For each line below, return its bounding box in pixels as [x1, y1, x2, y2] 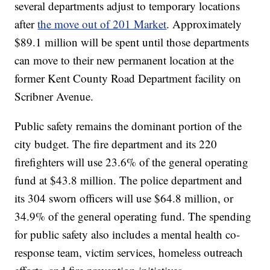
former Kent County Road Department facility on [14, 71, 242, 86]
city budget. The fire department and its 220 [14, 136, 218, 152]
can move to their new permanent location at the [14, 52, 234, 68]
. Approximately [166, 16, 242, 32]
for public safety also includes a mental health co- [14, 227, 240, 242]
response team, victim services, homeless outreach [14, 245, 243, 260]
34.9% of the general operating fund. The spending [14, 209, 252, 224]
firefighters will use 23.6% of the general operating [14, 154, 249, 170]
